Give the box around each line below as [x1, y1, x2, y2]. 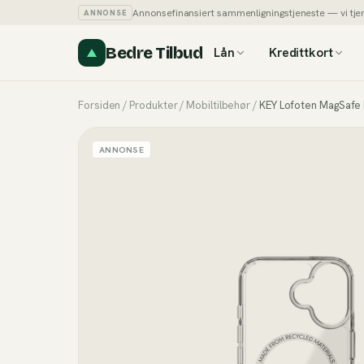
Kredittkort [268, 44, 333, 61]
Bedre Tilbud [106, 43, 202, 63]
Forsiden [78, 98, 121, 112]
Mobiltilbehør [186, 98, 251, 112]
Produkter [129, 98, 178, 112]
